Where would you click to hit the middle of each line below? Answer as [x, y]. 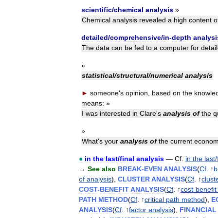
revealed [153, 20]
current [181, 141]
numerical [167, 75]
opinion [137, 93]
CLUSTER [134, 179]
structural [132, 75]
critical [154, 199]
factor [138, 209]
